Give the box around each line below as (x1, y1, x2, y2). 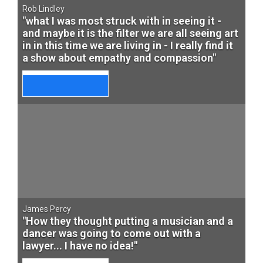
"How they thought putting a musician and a (22, 215, 233, 227)
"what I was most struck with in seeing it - (22, 15, 221, 27)
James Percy (22, 204, 71, 214)
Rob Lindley (22, 4, 65, 14)
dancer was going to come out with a (22, 227, 201, 240)
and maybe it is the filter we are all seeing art (22, 27, 238, 39)
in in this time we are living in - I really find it (22, 39, 233, 52)
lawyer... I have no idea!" (22, 240, 137, 252)
